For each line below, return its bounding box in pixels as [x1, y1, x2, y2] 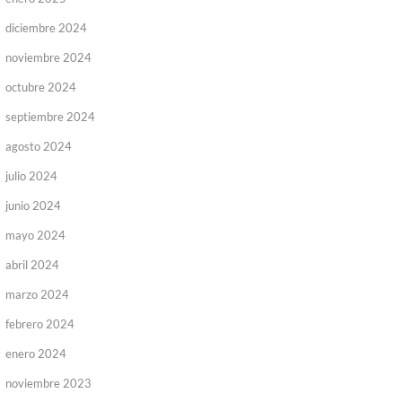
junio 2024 [5, 198, 61, 213]
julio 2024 [5, 169, 57, 183]
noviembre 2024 [5, 50, 92, 65]
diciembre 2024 [5, 21, 87, 35]
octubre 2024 [5, 80, 76, 94]
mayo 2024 [5, 228, 66, 242]
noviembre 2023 [5, 376, 92, 390]
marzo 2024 [5, 287, 69, 301]
